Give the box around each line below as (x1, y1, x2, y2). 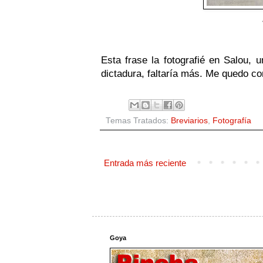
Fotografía (212, 116, 251, 125)
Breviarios (170, 116, 208, 125)
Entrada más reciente (103, 157, 186, 168)
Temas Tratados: (105, 116, 171, 125)
